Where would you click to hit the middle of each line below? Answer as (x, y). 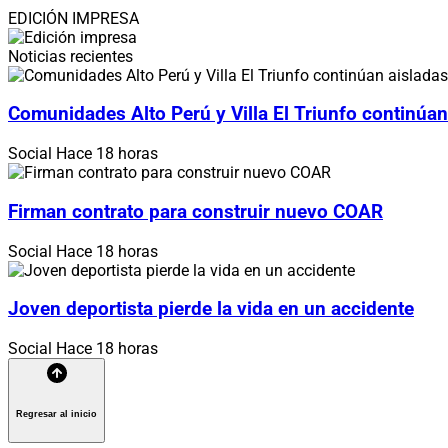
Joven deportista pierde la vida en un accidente (211, 309)
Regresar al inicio (56, 413)
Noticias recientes (70, 56)
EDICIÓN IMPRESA (73, 18)
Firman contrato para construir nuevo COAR (195, 211)
